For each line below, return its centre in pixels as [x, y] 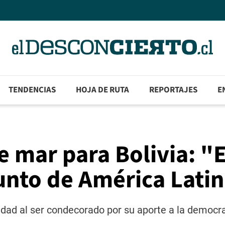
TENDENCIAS [32, 90]
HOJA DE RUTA [103, 90]
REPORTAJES [174, 90]
